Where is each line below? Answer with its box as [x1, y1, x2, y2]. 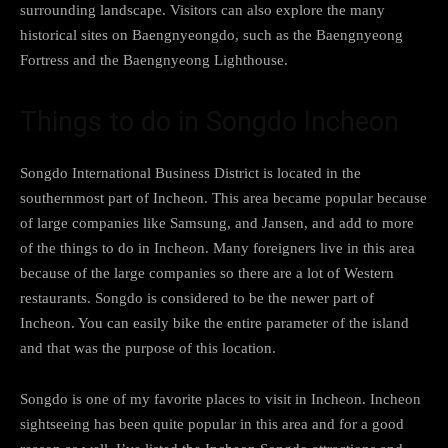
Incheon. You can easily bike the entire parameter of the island [20, 314, 409, 331]
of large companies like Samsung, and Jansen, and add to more [20, 214, 414, 231]
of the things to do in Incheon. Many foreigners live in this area [20, 239, 415, 256]
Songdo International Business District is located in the [20, 164, 361, 181]
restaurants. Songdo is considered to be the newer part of [20, 289, 374, 306]
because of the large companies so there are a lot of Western [20, 264, 394, 281]
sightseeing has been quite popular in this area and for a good [20, 415, 404, 432]
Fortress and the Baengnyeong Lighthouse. [20, 51, 288, 68]
